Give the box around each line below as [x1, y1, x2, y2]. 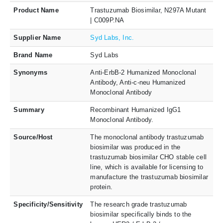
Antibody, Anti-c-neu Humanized [90, 78, 186, 86]
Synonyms [13, 68, 48, 76]
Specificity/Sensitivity [13, 200, 83, 208]
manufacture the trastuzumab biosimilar [90, 173, 209, 181]
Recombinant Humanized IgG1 [90, 106, 181, 113]
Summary [13, 106, 44, 113]
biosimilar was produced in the [90, 143, 181, 151]
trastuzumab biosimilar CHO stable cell [90, 153, 207, 161]
